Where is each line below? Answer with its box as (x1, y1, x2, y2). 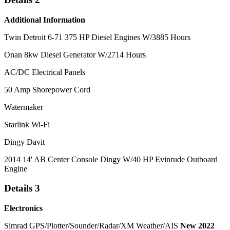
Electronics (4, 204, 43, 213)
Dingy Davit (4, 137, 45, 146)
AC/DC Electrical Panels (4, 67, 85, 76)
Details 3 (4, 183, 40, 194)
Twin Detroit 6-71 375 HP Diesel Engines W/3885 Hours (4, 32, 190, 42)
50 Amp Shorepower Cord (4, 85, 90, 94)
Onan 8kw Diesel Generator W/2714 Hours (4, 50, 146, 59)
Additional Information (4, 15, 85, 24)
